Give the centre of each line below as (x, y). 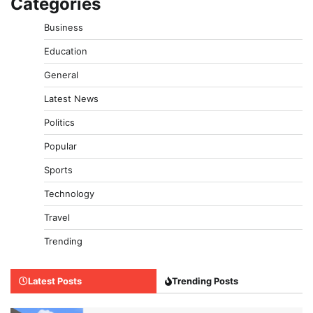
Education (66, 51)
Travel (57, 218)
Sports (58, 170)
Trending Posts (205, 281)
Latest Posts (55, 281)
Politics (59, 123)
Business (64, 28)
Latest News (71, 99)
